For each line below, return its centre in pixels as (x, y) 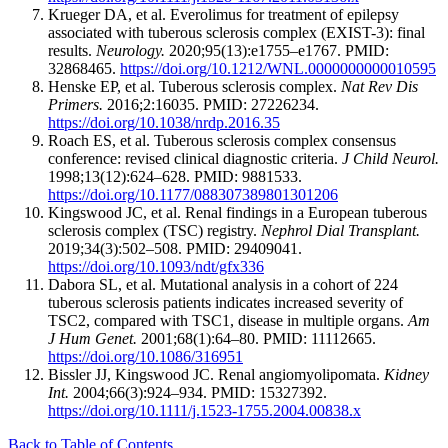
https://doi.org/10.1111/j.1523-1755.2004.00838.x (204, 411)
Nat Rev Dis (379, 87)
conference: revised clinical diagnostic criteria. (195, 159)
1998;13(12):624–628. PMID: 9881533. (175, 177)
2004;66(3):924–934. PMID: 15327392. (198, 393)
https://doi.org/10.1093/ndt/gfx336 (156, 267)
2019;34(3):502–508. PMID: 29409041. (175, 249)
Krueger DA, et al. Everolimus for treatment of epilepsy (223, 15)
